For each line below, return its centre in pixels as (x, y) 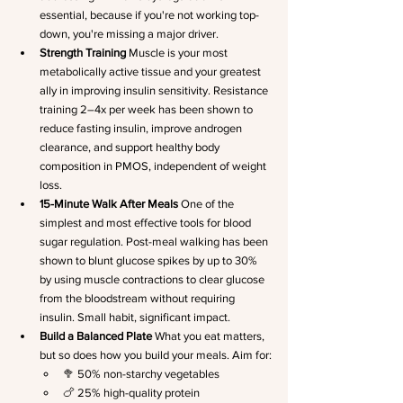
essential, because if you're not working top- (149, 15)
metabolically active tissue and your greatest (152, 72)
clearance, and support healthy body (131, 147)
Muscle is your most (178, 53)
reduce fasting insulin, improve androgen (142, 128)
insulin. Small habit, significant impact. (135, 317)
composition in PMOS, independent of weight (154, 166)
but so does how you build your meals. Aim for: (156, 355)
